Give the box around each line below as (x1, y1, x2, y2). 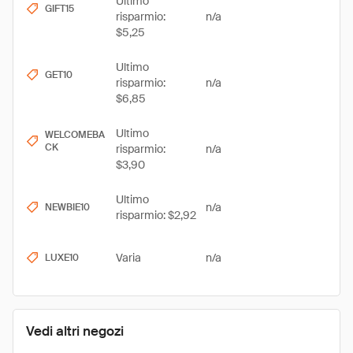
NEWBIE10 (45, 201, 90, 214)
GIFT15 (45, 2, 74, 15)
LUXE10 (45, 251, 79, 264)
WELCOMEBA (45, 128, 105, 141)
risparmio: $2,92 (116, 208, 196, 222)
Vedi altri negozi (26, 322, 124, 340)
